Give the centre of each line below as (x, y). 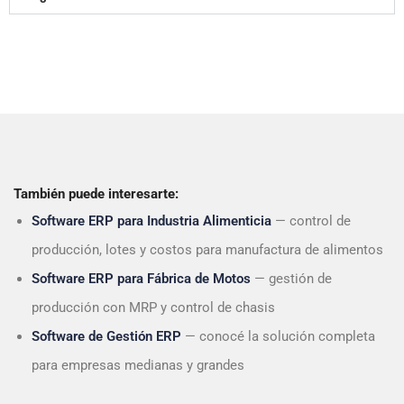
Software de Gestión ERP (106, 336)
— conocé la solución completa (278, 336)
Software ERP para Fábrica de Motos (141, 278)
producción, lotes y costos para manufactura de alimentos (207, 249)
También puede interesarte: (96, 193)
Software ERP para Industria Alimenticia (151, 220)
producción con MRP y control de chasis (153, 307)
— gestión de (291, 278)
